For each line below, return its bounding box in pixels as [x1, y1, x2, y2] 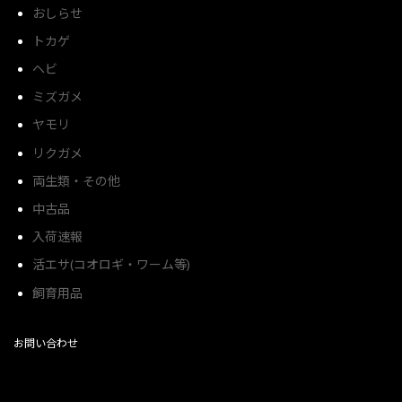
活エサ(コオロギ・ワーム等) [32, 257, 190, 273]
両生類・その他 [32, 172, 120, 188]
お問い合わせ [13, 336, 78, 350]
